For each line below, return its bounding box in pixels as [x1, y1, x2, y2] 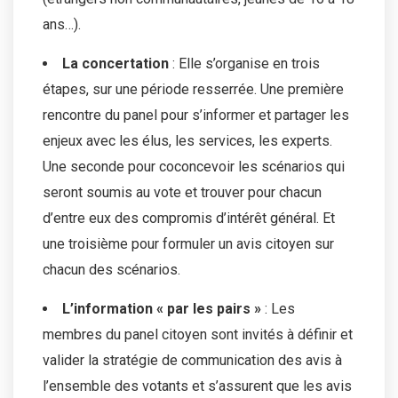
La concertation [62, 54, 169, 72]
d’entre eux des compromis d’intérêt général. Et [43, 209, 335, 227]
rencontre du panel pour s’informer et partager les [43, 106, 349, 123]
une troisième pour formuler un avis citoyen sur [43, 235, 334, 252]
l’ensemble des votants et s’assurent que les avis [43, 377, 352, 394]
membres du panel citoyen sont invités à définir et [43, 325, 353, 343]
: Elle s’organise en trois [169, 54, 320, 72]
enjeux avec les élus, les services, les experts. [43, 131, 332, 149]
